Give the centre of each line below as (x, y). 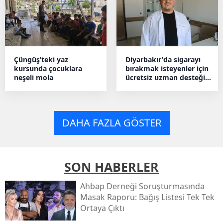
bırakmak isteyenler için (167, 68)
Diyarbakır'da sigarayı (163, 59)
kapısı (136, 86)
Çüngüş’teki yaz (41, 59)
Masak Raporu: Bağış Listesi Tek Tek (147, 197)
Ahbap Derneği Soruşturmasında (142, 186)
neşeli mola (34, 77)
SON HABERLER (111, 167)
